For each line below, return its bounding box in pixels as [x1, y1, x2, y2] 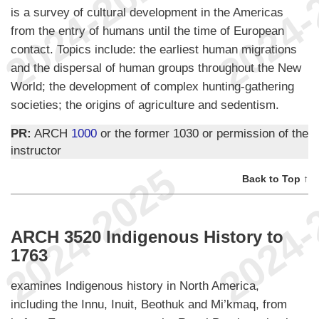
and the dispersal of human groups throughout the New [11, 60, 301, 75]
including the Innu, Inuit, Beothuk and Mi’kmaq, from [11, 297, 287, 312]
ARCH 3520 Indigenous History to [11, 226, 283, 246]
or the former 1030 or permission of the [97, 125, 308, 140]
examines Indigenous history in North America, [11, 278, 259, 293]
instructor [11, 142, 61, 157]
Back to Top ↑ [242, 172, 308, 184]
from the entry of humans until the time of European [11, 23, 284, 38]
